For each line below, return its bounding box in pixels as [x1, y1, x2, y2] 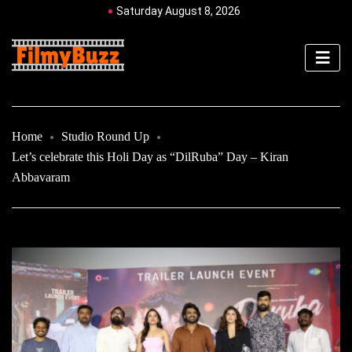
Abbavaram [12, 170, 73, 184]
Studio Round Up [61, 129, 149, 143]
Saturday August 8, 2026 [115, 5, 240, 17]
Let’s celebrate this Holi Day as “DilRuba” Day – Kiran [12, 149, 288, 163]
